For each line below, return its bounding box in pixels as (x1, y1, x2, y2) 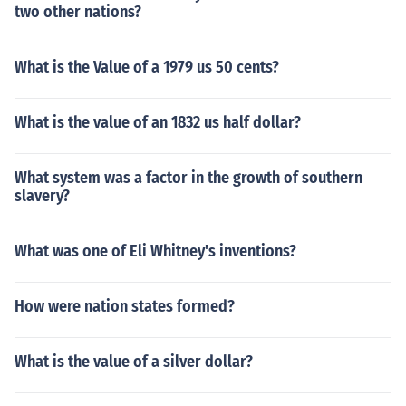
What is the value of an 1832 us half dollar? (14, 112, 301, 132)
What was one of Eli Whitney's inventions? (14, 241, 296, 261)
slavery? (14, 186, 70, 206)
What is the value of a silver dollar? (14, 352, 253, 372)
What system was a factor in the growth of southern (14, 168, 362, 188)
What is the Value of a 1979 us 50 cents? (14, 57, 279, 77)
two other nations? (14, 2, 141, 22)
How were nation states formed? (14, 296, 235, 316)
